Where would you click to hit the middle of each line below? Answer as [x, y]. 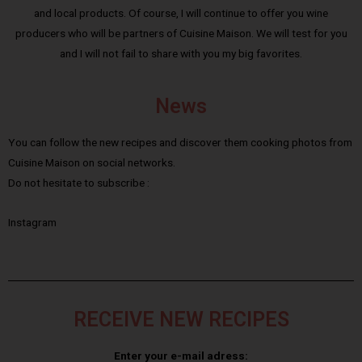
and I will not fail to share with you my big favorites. [181, 54]
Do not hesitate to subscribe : [79, 183]
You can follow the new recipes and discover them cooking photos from [180, 143]
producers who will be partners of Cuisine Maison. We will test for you [181, 34]
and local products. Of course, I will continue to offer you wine [181, 13]
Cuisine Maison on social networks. [92, 163]
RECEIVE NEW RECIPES [181, 320]
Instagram [32, 223]
